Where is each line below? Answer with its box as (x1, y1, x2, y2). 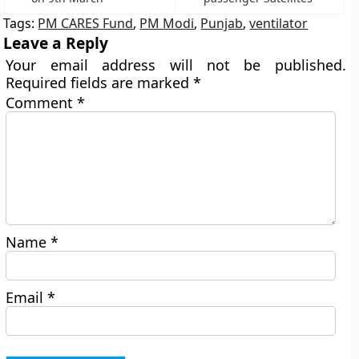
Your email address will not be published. (6, 55, 346, 75)
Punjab (200, 14, 244, 32)
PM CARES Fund (38, 14, 134, 32)
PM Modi (139, 14, 195, 32)
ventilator (249, 14, 309, 32)
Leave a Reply (3, 32, 109, 54)
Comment (6, 93, 78, 112)
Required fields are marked (6, 73, 194, 92)
